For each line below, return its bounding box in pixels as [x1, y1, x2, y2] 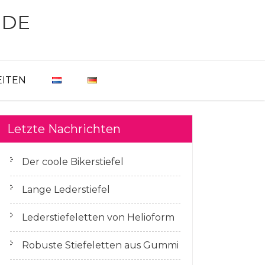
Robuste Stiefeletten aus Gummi [22, 240, 179, 251]
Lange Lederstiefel [22, 184, 110, 195]
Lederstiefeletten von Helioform [22, 212, 174, 223]
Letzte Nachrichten [7, 122, 121, 136]
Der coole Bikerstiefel [22, 156, 124, 167]
